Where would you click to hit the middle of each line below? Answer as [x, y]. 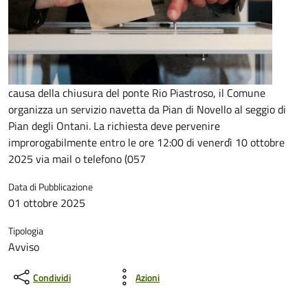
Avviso [24, 247]
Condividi [52, 277]
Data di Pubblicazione [51, 187]
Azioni [148, 277]
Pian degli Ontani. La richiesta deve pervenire [114, 126]
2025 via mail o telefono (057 [77, 159]
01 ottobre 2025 [47, 203]
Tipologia [26, 231]
